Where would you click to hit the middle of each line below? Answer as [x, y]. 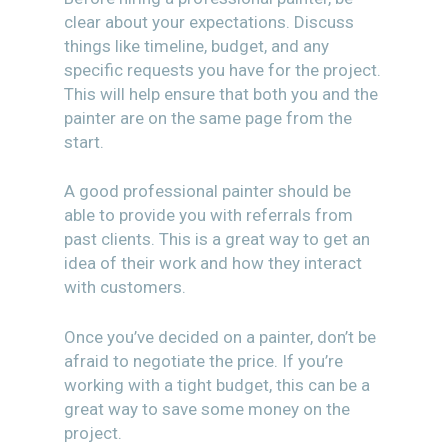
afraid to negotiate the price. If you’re [203, 360]
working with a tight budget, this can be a [217, 384]
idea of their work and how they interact [213, 263]
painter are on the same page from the [208, 117]
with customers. [125, 287]
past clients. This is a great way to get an [217, 239]
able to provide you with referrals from [208, 215]
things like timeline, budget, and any [196, 45]
